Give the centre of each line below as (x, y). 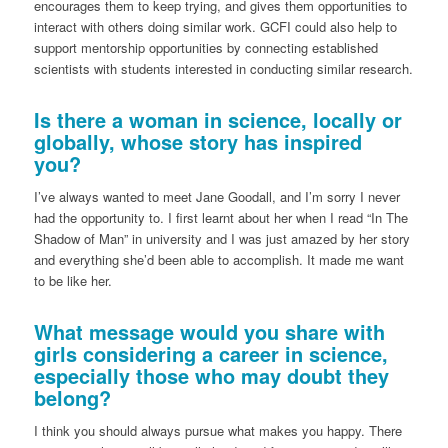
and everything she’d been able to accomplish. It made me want (218, 260)
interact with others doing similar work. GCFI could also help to (215, 27)
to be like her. (72, 281)
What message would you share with (209, 332)
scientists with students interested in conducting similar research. (223, 69)
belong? (72, 398)
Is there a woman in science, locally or (217, 120)
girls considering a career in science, (210, 354)
